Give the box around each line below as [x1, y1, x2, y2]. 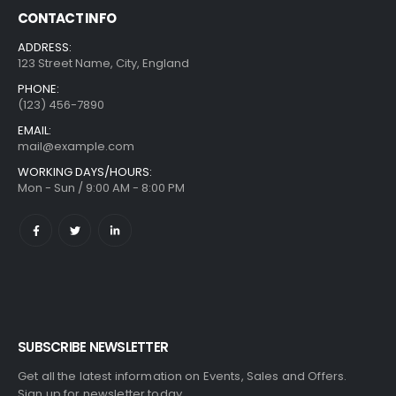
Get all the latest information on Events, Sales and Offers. [18, 368, 347, 385]
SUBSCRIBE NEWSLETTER [18, 338, 168, 357]
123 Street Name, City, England [18, 55, 189, 72]
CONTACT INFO [18, 9, 116, 28]
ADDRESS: [18, 39, 72, 57]
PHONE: [18, 80, 59, 98]
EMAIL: [18, 122, 51, 140]
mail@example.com [18, 138, 134, 156]
